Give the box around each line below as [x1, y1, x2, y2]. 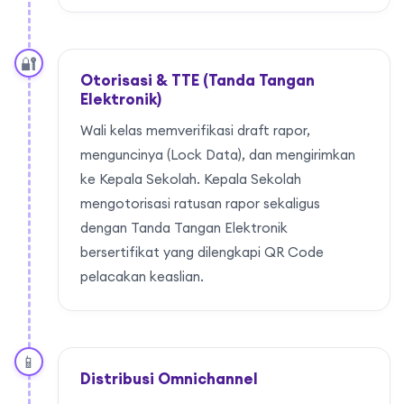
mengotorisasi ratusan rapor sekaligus [80, 195, 320, 213]
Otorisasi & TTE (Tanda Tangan [80, 70, 315, 91]
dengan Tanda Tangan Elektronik [80, 219, 288, 237]
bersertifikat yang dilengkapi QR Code [80, 243, 324, 262]
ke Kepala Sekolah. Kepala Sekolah [80, 170, 301, 188]
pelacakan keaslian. [80, 268, 204, 286]
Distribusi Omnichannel [80, 369, 258, 390]
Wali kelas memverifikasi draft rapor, [80, 122, 310, 140]
